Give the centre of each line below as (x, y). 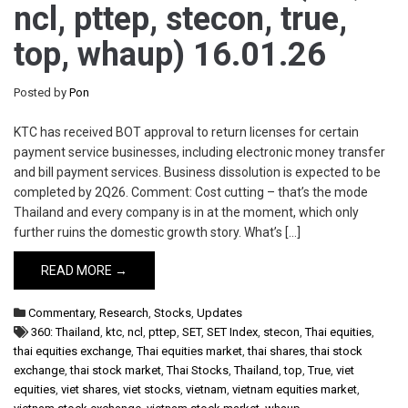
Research (124, 313)
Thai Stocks (198, 370)
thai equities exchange (72, 351)
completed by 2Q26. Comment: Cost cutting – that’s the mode (191, 192)
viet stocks (152, 389)
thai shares (276, 351)
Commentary (61, 313)
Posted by (41, 92)
